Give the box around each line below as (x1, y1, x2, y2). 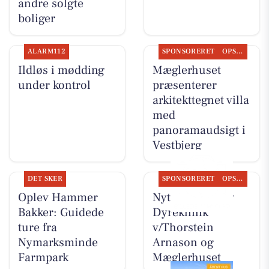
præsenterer (152, 77, 217, 94)
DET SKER (27, 174, 63, 183)
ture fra (17, 219, 57, 235)
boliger (17, 11, 55, 27)
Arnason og (152, 234, 214, 250)
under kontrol (17, 77, 91, 94)
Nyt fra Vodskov (152, 189, 234, 205)
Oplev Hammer (17, 189, 98, 205)
